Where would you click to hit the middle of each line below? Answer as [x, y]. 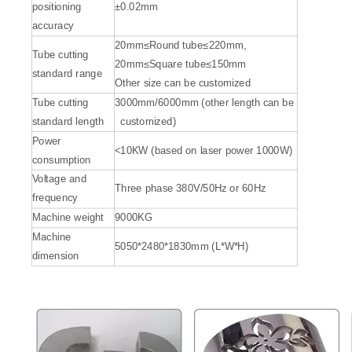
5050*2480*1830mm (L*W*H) [181, 247]
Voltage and [59, 179]
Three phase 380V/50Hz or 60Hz [190, 189]
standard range [67, 74]
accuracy [53, 26]
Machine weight [68, 218]
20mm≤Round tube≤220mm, [180, 46]
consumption [61, 159]
